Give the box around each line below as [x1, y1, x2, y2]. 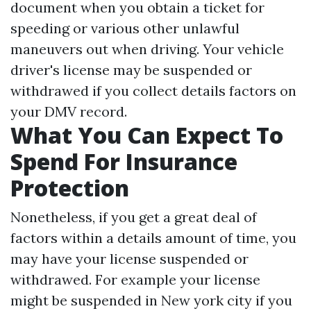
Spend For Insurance [10, 146, 237, 176]
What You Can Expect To [10, 120, 283, 150]
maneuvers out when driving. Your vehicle [10, 40, 284, 58]
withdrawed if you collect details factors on [10, 82, 296, 99]
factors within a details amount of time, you [10, 229, 296, 246]
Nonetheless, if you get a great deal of [10, 208, 257, 226]
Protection [10, 173, 129, 203]
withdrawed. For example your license [10, 271, 260, 288]
